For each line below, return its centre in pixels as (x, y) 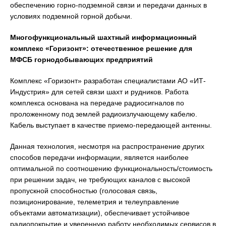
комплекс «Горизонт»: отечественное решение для (101, 48)
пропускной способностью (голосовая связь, (84, 191)
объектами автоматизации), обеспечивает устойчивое (100, 213)
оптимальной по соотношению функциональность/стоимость (111, 168)
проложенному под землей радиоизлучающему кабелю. (104, 114)
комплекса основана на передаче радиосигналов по (97, 103)
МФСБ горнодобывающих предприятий (81, 60)
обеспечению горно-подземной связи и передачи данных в (108, 5)
